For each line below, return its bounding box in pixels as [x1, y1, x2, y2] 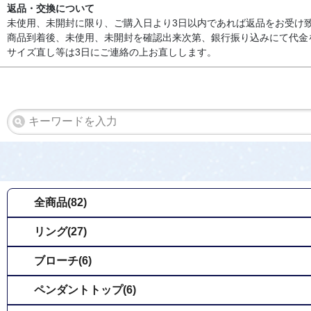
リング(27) [34, 225, 87, 237]
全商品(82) [34, 196, 87, 208]
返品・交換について [7, 2, 94, 14]
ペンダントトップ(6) [34, 283, 136, 296]
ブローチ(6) [34, 254, 92, 267]
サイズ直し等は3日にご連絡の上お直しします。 [7, 46, 217, 58]
